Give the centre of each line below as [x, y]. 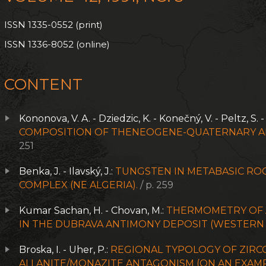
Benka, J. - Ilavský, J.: [67, 171]
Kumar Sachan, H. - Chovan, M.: [93, 210]
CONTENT [44, 84]
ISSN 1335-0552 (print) [54, 25]
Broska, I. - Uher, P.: [65, 250]
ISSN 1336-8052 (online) [57, 44]
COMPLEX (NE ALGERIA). [79, 185]
